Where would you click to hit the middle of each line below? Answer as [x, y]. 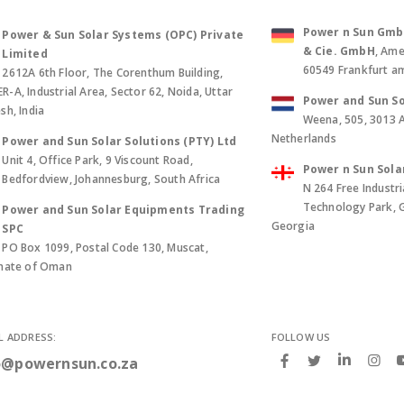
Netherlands [303, 138]
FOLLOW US [301, 336]
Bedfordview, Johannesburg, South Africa [111, 179]
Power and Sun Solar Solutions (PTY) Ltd [119, 141]
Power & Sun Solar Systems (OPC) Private [123, 34]
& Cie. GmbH [339, 50]
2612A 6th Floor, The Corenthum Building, [113, 72]
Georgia [293, 225]
